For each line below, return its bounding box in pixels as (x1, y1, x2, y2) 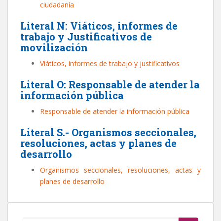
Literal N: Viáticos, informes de (20, 19, 178, 32)
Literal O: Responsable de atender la (20, 78, 200, 91)
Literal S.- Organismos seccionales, (20, 126, 196, 139)
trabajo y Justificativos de (20, 30, 152, 43)
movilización (20, 41, 88, 54)
